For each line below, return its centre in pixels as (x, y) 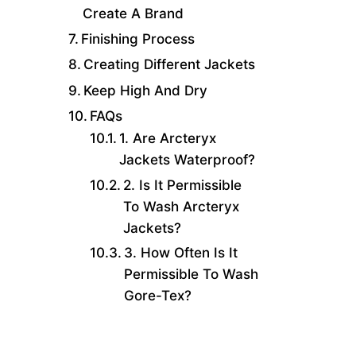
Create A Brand (133, 14)
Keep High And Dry (146, 90)
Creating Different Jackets (170, 64)
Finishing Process (138, 38)
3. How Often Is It (181, 253)
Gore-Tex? (160, 296)
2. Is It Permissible (183, 184)
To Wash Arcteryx (182, 206)
